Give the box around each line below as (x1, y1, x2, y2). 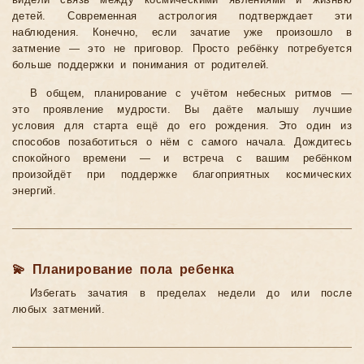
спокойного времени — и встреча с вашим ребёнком (12, 153, 352, 165)
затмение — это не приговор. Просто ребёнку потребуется (12, 43, 352, 55)
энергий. (12, 185, 57, 197)
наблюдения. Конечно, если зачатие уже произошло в (12, 27, 352, 39)
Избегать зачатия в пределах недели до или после (30, 288, 352, 300)
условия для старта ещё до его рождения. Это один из (12, 120, 352, 132)
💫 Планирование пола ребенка (12, 262, 235, 277)
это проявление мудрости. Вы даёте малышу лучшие (12, 104, 352, 116)
